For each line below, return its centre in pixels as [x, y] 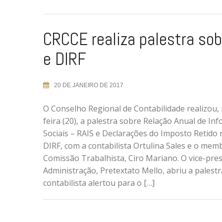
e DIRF [65, 59]
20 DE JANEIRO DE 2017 [89, 85]
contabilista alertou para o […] [99, 183]
